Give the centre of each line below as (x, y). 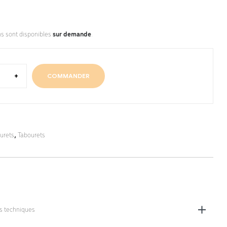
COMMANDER (68, 76)
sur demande (72, 35)
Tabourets (31, 136)
